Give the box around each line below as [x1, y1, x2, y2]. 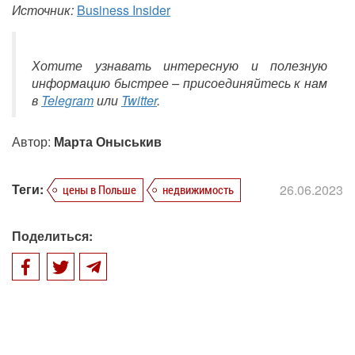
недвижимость [162, 181, 234, 197]
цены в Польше [63, 181, 136, 197]
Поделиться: [12, 226, 93, 245]
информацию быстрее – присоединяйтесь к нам [32, 73, 327, 92]
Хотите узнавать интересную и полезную [32, 55, 327, 74]
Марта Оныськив [54, 132, 162, 151]
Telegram [41, 90, 94, 109]
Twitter [121, 90, 157, 109]
